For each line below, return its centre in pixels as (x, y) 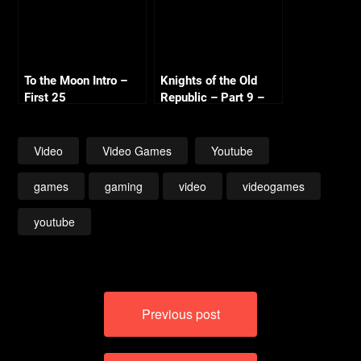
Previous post (180, 314)
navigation (67, 322)
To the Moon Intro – (76, 81)
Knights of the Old (209, 81)
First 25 (46, 98)
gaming (124, 186)
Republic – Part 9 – (213, 98)
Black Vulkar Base (210, 114)
